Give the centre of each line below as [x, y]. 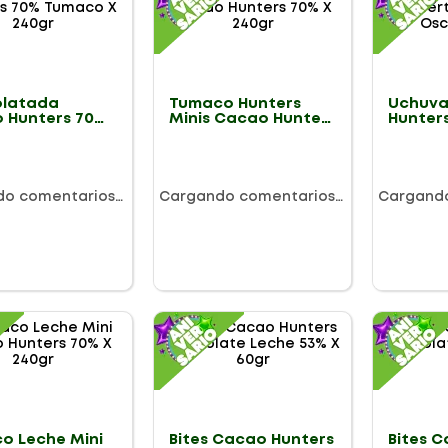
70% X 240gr [216, 134]
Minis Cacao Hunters [252, 119]
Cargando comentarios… [250, 196]
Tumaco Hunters [234, 104]
